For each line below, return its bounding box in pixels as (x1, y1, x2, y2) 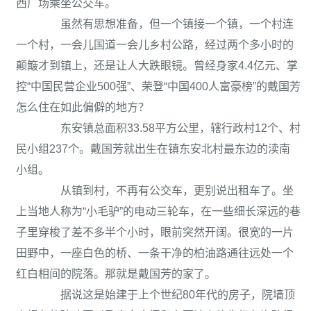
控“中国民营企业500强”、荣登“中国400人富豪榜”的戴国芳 (16, 81, 301, 92)
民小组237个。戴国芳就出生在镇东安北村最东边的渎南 (16, 143, 290, 155)
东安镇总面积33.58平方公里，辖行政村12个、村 (38, 122, 301, 134)
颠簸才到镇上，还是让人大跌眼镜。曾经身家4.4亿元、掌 (16, 60, 298, 72)
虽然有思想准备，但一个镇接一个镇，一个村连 (38, 18, 294, 30)
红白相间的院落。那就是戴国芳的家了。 (16, 268, 216, 280)
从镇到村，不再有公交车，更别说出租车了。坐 (38, 185, 294, 196)
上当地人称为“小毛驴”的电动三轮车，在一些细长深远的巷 (16, 205, 301, 217)
